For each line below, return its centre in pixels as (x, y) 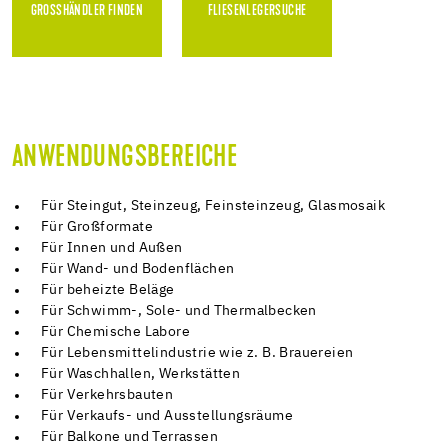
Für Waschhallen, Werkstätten (141, 374)
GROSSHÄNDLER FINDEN (83, 12)
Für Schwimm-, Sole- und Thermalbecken (179, 311)
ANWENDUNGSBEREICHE (125, 159)
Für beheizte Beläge (108, 290)
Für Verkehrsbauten (107, 395)
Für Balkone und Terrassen (130, 437)
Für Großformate (97, 227)
